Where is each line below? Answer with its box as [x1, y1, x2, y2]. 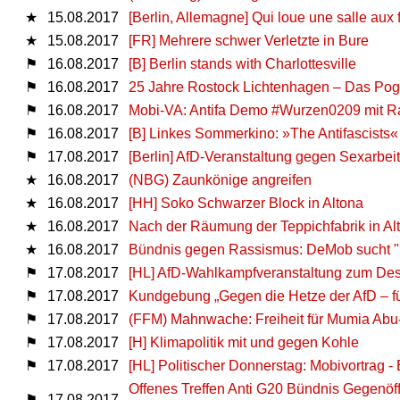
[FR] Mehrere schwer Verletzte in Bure [129, 32, 369, 48]
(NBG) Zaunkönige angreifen [129, 171, 312, 187]
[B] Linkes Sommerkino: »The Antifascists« [129, 125, 398, 141]
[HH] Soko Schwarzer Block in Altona [129, 195, 363, 211]
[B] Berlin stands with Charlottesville [129, 55, 356, 71]
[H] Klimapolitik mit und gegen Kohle [129, 334, 359, 350]
